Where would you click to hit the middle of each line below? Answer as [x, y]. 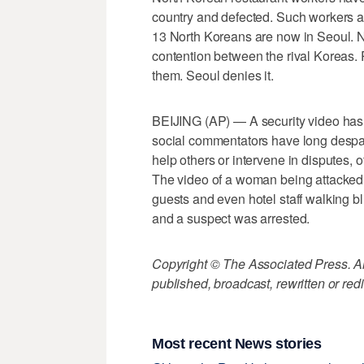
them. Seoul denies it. [213, 76]
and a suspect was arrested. [231, 219]
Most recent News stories [237, 343]
